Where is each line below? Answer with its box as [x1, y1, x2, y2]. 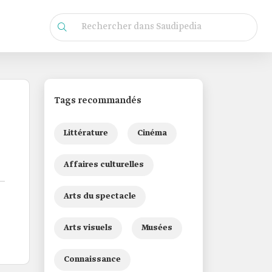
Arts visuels [64, 223, 112, 233]
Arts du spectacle [64, 191, 136, 202]
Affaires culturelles [64, 160, 144, 170]
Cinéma [137, 128, 167, 138]
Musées [141, 223, 172, 233]
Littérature [64, 128, 108, 138]
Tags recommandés [54, 95, 141, 107]
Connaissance [64, 254, 121, 265]
